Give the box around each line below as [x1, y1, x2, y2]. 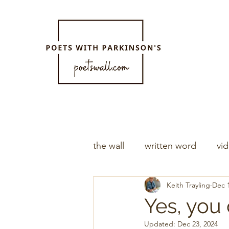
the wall [93, 140, 124, 151]
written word [145, 140, 196, 151]
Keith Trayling [167, 180, 210, 190]
